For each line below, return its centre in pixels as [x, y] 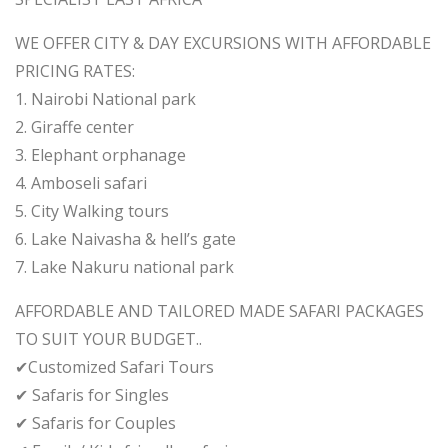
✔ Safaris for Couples [95, 423]
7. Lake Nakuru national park [124, 267]
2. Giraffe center [74, 127]
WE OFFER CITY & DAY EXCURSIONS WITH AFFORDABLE [223, 43]
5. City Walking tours [92, 211]
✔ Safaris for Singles [92, 395]
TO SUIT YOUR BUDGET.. [108, 339]
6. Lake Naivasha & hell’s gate [125, 239]
